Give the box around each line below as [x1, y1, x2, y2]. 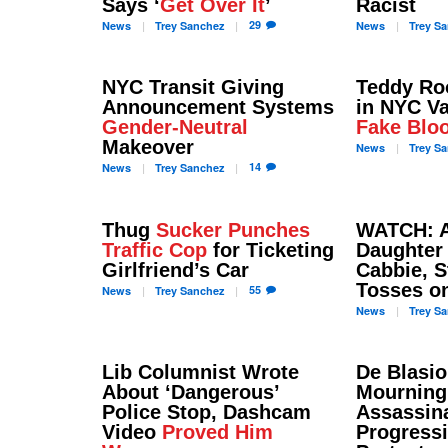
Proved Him [162, 421, 273, 443]
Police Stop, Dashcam [102, 401, 311, 423]
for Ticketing [207, 238, 334, 261]
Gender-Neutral [102, 116, 248, 138]
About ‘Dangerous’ [102, 381, 279, 403]
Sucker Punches [156, 218, 310, 241]
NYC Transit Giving [102, 76, 284, 98]
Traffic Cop [102, 238, 207, 261]
